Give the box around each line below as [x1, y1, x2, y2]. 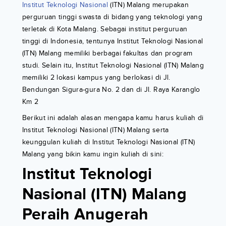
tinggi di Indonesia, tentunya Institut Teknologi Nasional [22, 37, 203, 46]
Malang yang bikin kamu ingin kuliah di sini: [22, 150, 163, 159]
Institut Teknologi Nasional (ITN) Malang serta [22, 126, 169, 135]
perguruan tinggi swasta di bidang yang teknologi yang [22, 13, 203, 22]
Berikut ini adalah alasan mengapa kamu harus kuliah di [22, 114, 204, 123]
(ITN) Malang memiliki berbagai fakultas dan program [22, 49, 193, 58]
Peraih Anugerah [22, 205, 149, 225]
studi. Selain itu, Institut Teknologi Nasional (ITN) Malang [22, 61, 204, 70]
